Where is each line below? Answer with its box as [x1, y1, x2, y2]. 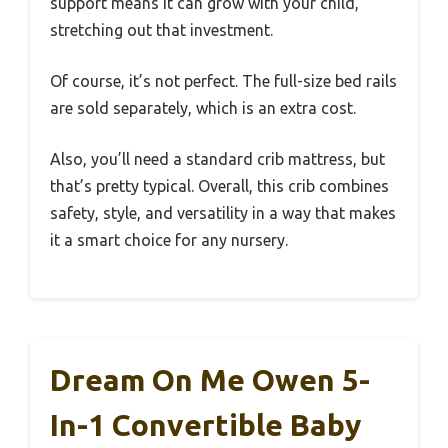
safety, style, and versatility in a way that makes [50, 203, 396, 222]
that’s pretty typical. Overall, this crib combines [50, 176, 389, 195]
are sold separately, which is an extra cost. [50, 98, 356, 117]
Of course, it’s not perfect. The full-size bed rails [50, 71, 397, 90]
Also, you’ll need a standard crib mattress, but [50, 149, 385, 168]
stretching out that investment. [50, 20, 273, 39]
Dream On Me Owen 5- [50, 362, 370, 397]
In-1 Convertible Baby [50, 407, 361, 442]
